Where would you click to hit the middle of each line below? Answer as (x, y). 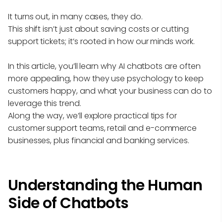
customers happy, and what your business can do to (110, 91)
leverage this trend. (45, 104)
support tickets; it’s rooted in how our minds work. (101, 42)
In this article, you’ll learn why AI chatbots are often (104, 66)
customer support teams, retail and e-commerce (103, 128)
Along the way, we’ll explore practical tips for (92, 116)
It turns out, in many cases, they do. (75, 17)
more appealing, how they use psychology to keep (106, 79)
